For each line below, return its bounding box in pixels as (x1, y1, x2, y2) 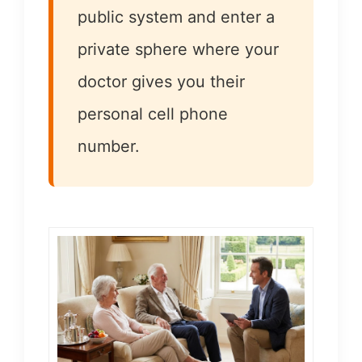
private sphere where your (78, 40, 279, 59)
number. (78, 137, 140, 156)
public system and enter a (78, 7, 275, 27)
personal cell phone (78, 104, 228, 124)
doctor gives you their (78, 72, 245, 91)
